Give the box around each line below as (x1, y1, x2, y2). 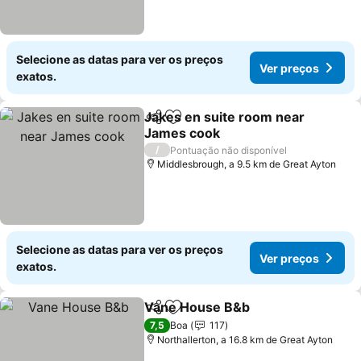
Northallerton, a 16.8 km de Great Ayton (157, 334, 334, 346)
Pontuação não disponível (170, 143, 288, 156)
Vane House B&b (144, 299, 251, 315)
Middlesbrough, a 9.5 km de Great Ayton (157, 158, 337, 170)
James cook (144, 125, 221, 141)
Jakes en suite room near (144, 109, 305, 125)
